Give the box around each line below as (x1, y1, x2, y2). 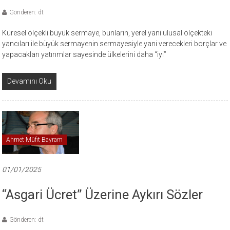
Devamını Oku (7, 76, 52, 85)
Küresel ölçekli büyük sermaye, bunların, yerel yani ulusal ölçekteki (2, 28, 213, 37)
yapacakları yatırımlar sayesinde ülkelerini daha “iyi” (2, 50, 167, 59)
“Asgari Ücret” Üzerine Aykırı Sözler (2, 186, 203, 202)
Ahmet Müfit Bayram (6, 136, 63, 143)
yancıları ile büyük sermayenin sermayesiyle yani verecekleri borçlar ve (2, 39, 227, 48)
